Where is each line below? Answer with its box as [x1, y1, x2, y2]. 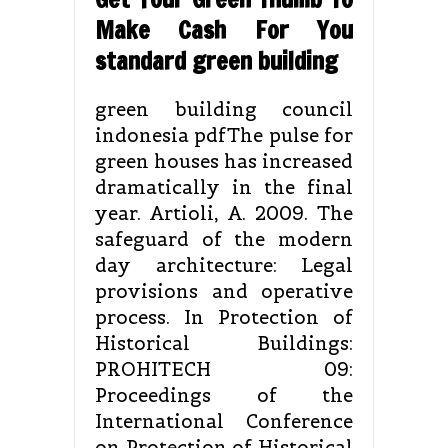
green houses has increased [95, 150, 353, 174]
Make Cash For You [95, 13, 353, 48]
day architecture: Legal [95, 254, 353, 278]
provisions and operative [95, 280, 353, 304]
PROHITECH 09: [95, 358, 353, 382]
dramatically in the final [95, 176, 353, 200]
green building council [95, 98, 353, 122]
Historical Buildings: [95, 332, 353, 356]
